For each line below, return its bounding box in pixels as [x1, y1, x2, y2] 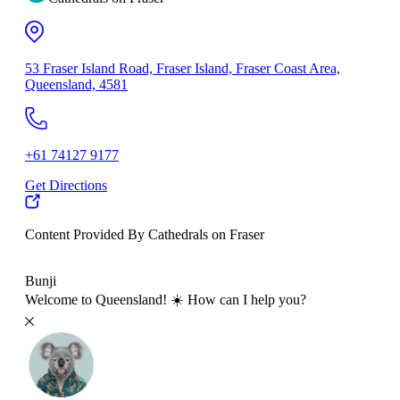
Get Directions [25, 177, 107, 193]
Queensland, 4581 [25, 76, 128, 92]
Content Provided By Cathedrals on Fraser [25, 226, 264, 242]
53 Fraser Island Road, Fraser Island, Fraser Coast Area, [25, 60, 340, 76]
